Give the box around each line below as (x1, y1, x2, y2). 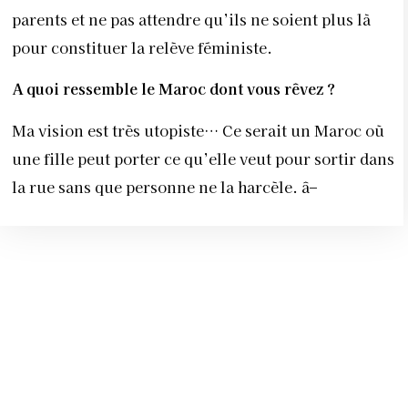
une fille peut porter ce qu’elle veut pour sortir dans (12, 147, 394, 169)
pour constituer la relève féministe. (12, 36, 272, 58)
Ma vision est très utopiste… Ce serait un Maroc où (12, 118, 384, 141)
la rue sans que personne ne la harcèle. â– (12, 175, 321, 198)
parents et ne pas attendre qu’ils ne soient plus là (12, 7, 371, 30)
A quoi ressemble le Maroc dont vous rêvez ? (12, 77, 335, 100)
